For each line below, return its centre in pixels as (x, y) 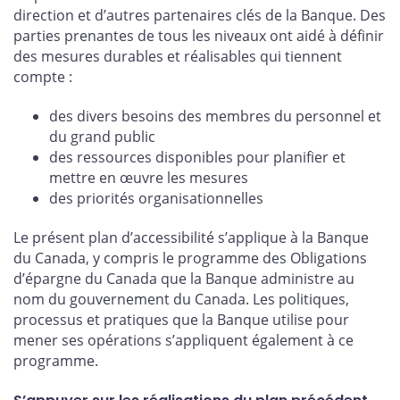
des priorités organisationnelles (156, 199)
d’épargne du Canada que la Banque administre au (184, 278)
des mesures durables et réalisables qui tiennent (178, 57)
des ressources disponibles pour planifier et (197, 158)
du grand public (102, 137)
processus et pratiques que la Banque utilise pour (181, 319)
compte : (43, 77)
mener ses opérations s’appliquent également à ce (183, 340)
